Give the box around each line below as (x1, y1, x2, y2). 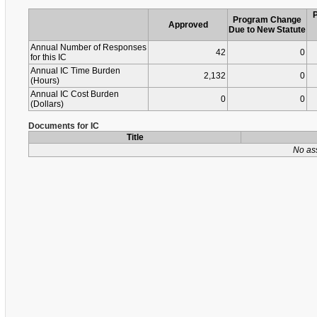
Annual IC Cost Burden (30, 89, 119, 99)
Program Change (233, 15, 301, 25)
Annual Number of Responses (30, 42, 146, 52)
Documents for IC (28, 121, 99, 131)
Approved (168, 20, 208, 30)
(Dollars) (30, 99, 64, 109)
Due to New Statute (229, 25, 306, 35)
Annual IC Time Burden (30, 66, 120, 76)
